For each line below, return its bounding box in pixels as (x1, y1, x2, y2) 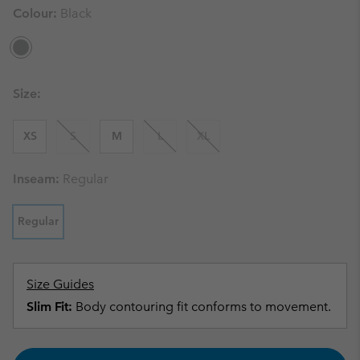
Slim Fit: (27, 298, 72, 314)
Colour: (13, 5, 60, 21)
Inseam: (13, 170, 63, 186)
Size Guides (27, 276, 94, 292)
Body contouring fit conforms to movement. (72, 298, 331, 314)
